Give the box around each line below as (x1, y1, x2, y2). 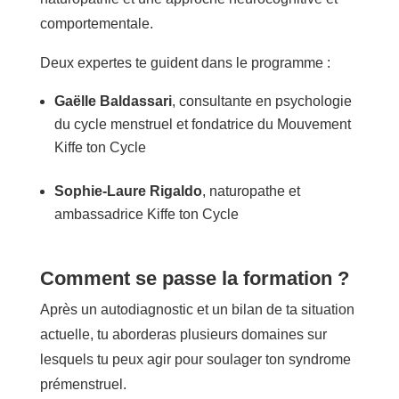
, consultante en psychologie (171, 93, 352, 109)
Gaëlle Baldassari (53, 93, 172, 109)
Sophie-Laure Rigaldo (53, 183, 202, 199)
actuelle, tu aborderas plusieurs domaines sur (39, 326, 327, 342)
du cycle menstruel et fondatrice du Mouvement (53, 116, 351, 132)
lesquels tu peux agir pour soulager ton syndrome (39, 351, 351, 367)
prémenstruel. (39, 376, 126, 392)
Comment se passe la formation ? (39, 266, 349, 289)
